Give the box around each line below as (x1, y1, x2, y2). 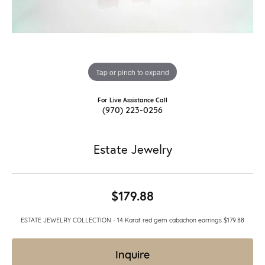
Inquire (115, 245, 150, 261)
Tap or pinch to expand (96, 66, 169, 77)
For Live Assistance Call (98, 95, 167, 104)
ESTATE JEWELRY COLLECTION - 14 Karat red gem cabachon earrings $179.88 (21, 215, 244, 224)
